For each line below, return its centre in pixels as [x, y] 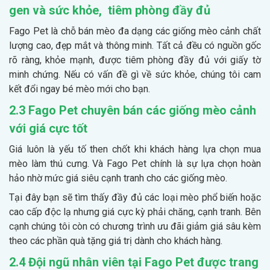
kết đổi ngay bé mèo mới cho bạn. [80, 89]
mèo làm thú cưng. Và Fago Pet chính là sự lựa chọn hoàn [135, 163]
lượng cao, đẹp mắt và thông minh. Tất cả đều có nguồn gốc [135, 45]
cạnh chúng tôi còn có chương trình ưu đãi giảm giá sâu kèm [135, 226]
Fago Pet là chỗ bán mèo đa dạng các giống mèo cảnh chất [135, 31]
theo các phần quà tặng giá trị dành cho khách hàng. [116, 240]
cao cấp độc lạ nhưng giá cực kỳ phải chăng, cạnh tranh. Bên [135, 212]
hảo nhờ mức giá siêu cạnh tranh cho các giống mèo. [118, 178]
